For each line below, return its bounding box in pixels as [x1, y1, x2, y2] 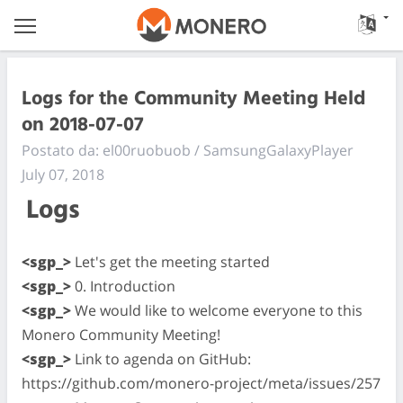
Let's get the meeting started [71, 251, 270, 272]
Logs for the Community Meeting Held [22, 83, 365, 115]
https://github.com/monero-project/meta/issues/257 [22, 372, 381, 393]
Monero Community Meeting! [22, 324, 220, 345]
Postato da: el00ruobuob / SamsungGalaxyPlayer [22, 140, 354, 160]
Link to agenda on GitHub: [71, 348, 251, 369]
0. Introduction [71, 275, 175, 296]
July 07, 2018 [22, 165, 104, 184]
